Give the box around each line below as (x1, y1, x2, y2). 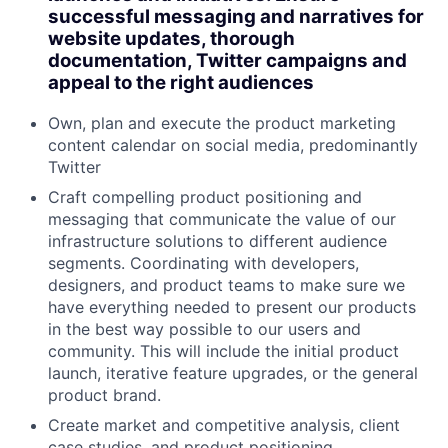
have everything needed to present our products (48, 297, 416, 318)
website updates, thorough (48, 26, 295, 50)
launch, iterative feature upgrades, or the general (48, 363, 418, 384)
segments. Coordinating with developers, (48, 253, 359, 274)
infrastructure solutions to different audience (48, 231, 387, 252)
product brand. (48, 385, 161, 406)
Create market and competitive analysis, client (48, 415, 400, 436)
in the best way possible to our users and (48, 319, 361, 340)
